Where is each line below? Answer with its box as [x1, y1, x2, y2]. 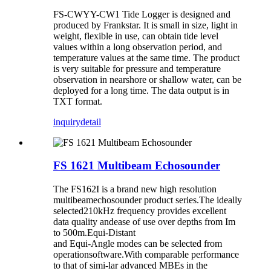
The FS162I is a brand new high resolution [53, 184, 217, 195]
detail [80, 116, 101, 127]
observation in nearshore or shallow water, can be [53, 74, 241, 85]
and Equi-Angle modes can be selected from [53, 238, 222, 249]
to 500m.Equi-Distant [53, 227, 135, 238]
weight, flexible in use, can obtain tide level [53, 30, 218, 41]
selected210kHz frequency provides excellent [53, 206, 226, 217]
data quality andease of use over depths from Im [53, 217, 235, 227]
